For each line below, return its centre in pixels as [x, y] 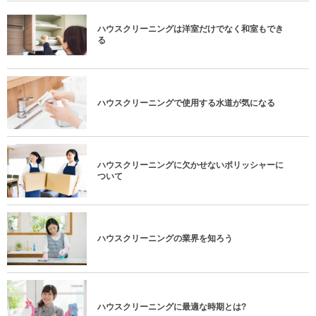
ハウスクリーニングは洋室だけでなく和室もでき [190, 29]
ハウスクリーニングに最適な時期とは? [172, 306]
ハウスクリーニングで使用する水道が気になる [186, 103]
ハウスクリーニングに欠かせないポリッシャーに [190, 165]
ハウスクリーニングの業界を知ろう [165, 239]
